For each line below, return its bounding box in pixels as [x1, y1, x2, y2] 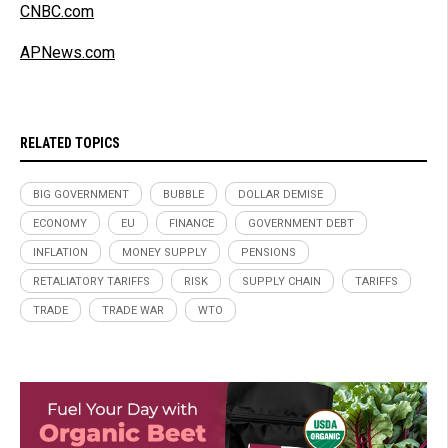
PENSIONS [241, 246, 296, 260]
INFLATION [33, 246, 88, 260]
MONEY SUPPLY [122, 246, 207, 260]
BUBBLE [163, 188, 204, 202]
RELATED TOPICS [20, 135, 120, 152]
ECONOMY [33, 217, 87, 231]
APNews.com [20, 43, 115, 63]
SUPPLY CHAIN [242, 275, 321, 289]
